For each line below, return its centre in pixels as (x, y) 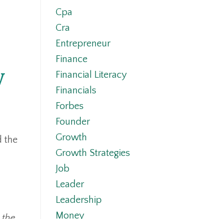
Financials (76, 91)
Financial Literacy (91, 75)
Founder (73, 122)
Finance (71, 59)
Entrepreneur (83, 44)
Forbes (69, 106)
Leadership (78, 200)
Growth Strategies (93, 153)
